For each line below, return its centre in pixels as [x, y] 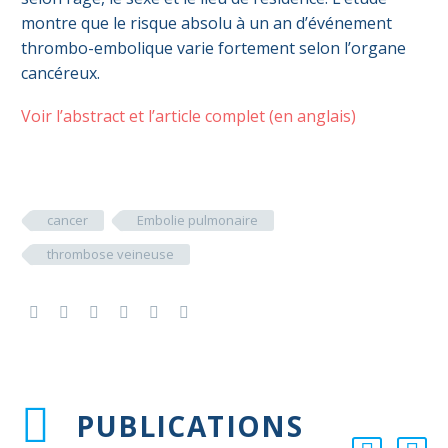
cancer [67, 219]
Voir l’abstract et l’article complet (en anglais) [188, 115]
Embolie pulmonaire [197, 219]
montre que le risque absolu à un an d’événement [206, 23]
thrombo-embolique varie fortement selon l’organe [213, 48]
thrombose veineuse [110, 253]
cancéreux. [60, 73]
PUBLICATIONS [190, 425]
